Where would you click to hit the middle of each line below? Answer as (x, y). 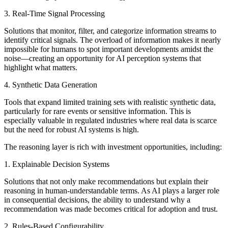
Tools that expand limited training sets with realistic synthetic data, (110, 102)
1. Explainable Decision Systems (57, 164)
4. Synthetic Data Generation (51, 85)
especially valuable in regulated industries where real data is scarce (110, 121)
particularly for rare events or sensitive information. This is (97, 111)
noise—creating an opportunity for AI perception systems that (103, 59)
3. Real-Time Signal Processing (54, 14)
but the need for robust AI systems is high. (72, 130)
